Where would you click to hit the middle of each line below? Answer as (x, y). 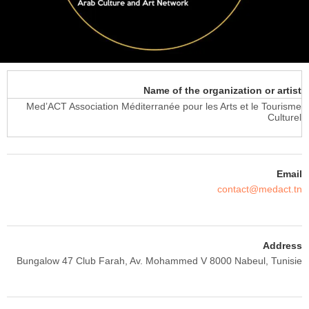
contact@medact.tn (260, 189)
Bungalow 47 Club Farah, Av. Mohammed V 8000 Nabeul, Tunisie (159, 260)
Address (282, 245)
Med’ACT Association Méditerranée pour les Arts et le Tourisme (164, 106)
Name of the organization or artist (222, 90)
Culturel (285, 117)
